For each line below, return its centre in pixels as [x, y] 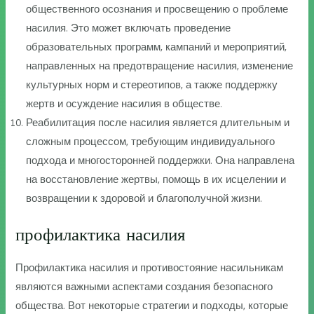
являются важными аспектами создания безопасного [144, 286]
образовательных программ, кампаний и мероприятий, [157, 47]
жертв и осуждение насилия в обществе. [124, 104]
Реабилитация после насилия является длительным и [158, 123]
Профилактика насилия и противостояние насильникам [150, 267]
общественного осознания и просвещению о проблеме [157, 9]
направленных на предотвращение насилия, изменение [160, 66]
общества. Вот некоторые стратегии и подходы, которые [152, 305]
